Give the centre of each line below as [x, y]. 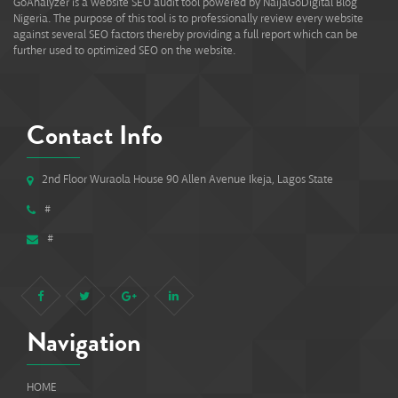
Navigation [84, 342]
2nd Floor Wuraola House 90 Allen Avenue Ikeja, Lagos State [187, 179]
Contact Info [95, 135]
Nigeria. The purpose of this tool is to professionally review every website [188, 18]
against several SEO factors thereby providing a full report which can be [186, 34]
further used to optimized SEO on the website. [124, 50]
